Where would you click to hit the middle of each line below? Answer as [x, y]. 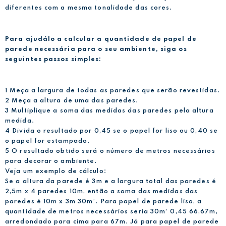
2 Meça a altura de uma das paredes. [72, 101]
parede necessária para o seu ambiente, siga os [96, 49]
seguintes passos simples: [53, 59]
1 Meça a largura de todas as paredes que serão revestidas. [112, 91]
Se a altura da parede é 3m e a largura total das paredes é [111, 181]
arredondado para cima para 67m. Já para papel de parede [112, 222]
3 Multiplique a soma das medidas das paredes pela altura [109, 111]
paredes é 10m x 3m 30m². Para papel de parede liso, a [104, 202]
